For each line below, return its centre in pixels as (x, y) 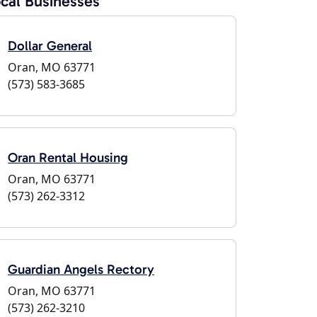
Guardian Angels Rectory (81, 269)
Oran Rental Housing (68, 157)
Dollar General (50, 46)
